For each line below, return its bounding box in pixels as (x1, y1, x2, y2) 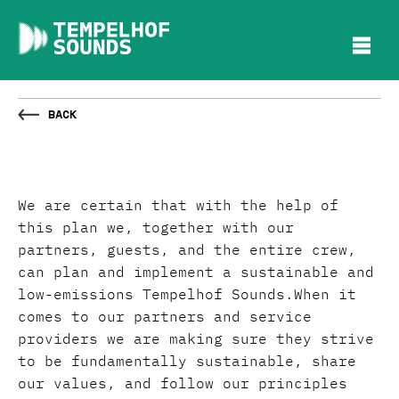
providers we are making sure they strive (18, 330, 374, 347)
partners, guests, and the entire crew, (18, 240, 356, 258)
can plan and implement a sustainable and (18, 263, 374, 281)
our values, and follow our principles (18, 374, 347, 392)
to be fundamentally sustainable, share (18, 352, 356, 370)
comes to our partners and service (18, 307, 312, 325)
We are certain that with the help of (18, 196, 338, 214)
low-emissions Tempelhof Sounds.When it (18, 285, 356, 303)
